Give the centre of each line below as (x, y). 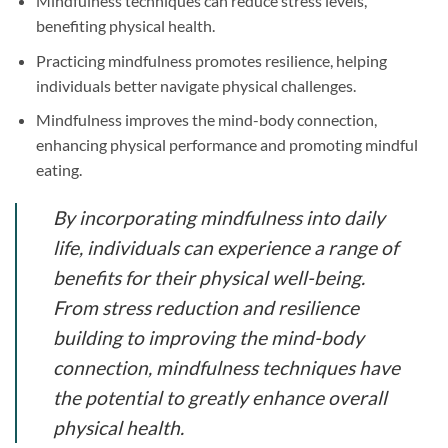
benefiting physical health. (125, 26)
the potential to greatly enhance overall (220, 398)
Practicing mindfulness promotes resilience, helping (211, 60)
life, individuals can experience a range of (225, 248)
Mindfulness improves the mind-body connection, (206, 120)
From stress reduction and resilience (206, 308)
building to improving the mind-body (208, 338)
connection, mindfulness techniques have (226, 368)
